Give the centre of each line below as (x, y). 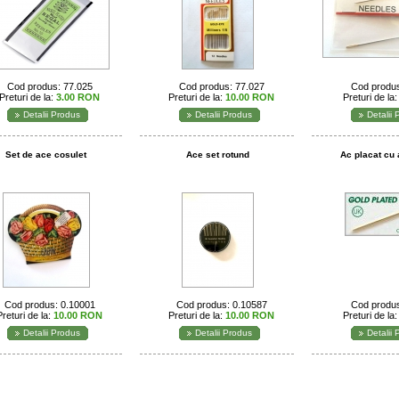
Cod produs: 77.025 (49, 86)
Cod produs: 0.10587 (221, 305)
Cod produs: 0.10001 (49, 305)
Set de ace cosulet (46, 155)
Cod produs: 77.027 (221, 86)
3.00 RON (78, 97)
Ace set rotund (218, 155)
